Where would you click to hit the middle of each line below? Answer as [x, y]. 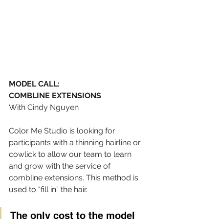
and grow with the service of [61, 166]
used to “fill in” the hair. [48, 190]
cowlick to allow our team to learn [71, 154]
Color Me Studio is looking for [63, 131]
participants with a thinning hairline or [76, 143]
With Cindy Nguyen [44, 108]
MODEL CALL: [35, 84]
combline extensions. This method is [75, 178]
